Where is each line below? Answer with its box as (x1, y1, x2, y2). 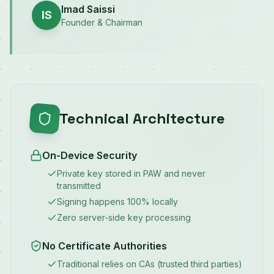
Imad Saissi (61, 3, 115, 15)
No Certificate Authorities (42, 240, 167, 252)
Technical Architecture (59, 109, 225, 128)
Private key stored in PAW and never (57, 168, 206, 179)
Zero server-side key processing (57, 212, 191, 223)
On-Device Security (42, 149, 137, 161)
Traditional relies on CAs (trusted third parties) (57, 259, 242, 269)
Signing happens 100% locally (57, 196, 178, 207)
